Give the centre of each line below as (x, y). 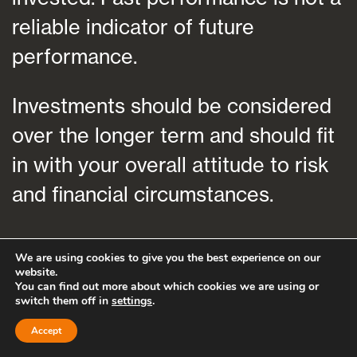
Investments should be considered (172, 105)
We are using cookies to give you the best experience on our (168, 258)
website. (36, 272)
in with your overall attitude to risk (171, 164)
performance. (75, 56)
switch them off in (63, 301)
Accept (46, 331)
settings (132, 301)
